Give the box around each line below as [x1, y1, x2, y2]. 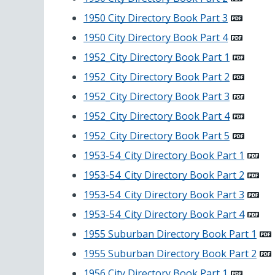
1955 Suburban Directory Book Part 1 [83, 227, 257, 241]
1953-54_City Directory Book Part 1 [83, 149, 244, 163]
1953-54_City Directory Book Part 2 [83, 168, 244, 182]
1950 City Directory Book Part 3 [83, 11, 228, 25]
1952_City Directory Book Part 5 [83, 129, 230, 143]
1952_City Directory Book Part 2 [83, 70, 230, 84]
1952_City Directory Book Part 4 [83, 109, 230, 123]
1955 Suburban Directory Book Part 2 [83, 247, 257, 261]
